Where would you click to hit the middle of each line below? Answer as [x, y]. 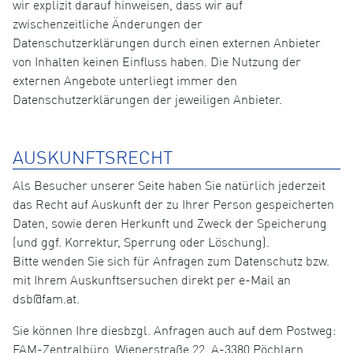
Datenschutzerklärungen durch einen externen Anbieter [167, 43]
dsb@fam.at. [46, 299]
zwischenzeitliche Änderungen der [108, 24]
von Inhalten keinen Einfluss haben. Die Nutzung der [157, 62]
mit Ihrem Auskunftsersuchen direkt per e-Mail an [152, 280]
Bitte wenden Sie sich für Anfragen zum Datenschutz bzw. [171, 261]
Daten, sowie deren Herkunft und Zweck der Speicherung [170, 223]
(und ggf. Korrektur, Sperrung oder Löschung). [141, 242]
